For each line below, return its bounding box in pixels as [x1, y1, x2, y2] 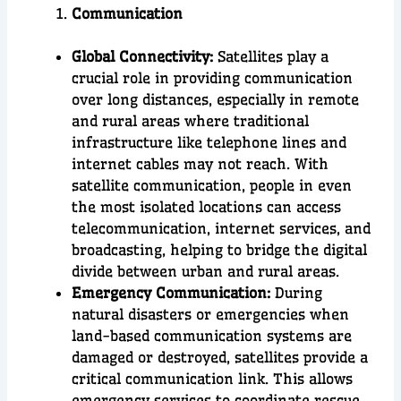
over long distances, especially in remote [72, 90, 360, 108]
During [270, 283, 323, 302]
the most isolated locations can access [72, 197, 342, 216]
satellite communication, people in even [72, 175, 353, 194]
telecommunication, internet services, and [72, 218, 371, 237]
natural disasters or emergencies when [72, 304, 350, 323]
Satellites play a [213, 47, 329, 65]
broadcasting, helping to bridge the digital [72, 240, 368, 259]
